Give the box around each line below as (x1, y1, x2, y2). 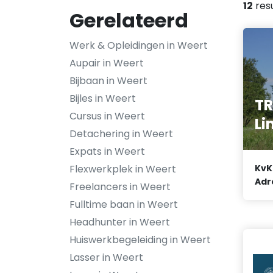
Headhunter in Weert (69, 215, 170, 229)
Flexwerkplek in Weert (69, 162, 176, 176)
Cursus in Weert (69, 109, 145, 123)
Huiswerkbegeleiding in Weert (69, 233, 211, 247)
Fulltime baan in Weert (69, 197, 178, 211)
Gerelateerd (69, 7, 188, 34)
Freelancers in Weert (69, 180, 171, 194)
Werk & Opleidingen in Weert (69, 38, 208, 52)
